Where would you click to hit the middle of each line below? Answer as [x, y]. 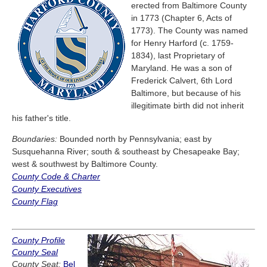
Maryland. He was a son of [181, 68]
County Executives [47, 189]
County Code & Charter [56, 177]
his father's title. [41, 118]
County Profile [38, 240]
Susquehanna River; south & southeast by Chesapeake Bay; [126, 152]
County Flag [35, 202]
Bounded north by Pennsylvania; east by [134, 139]
